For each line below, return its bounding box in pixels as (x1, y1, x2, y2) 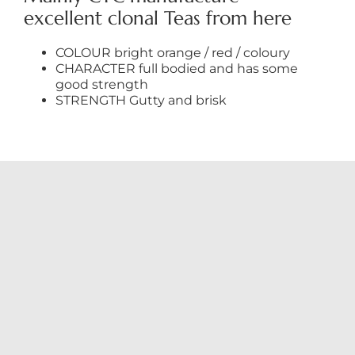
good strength (55, 77, 148, 93)
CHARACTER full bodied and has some (55, 61, 298, 77)
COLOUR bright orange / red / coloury (55, 45, 290, 61)
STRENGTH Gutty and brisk (55, 93, 227, 109)
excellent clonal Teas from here (23, 6, 292, 31)
